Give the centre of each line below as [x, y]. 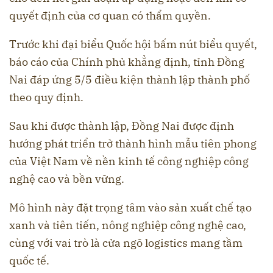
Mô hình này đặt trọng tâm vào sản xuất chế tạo [130, 208]
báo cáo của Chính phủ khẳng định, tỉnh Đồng [127, 62]
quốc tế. [29, 261]
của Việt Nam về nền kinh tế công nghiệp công [129, 161]
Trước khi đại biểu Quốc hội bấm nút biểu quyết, [133, 44]
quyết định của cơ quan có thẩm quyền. [110, 16]
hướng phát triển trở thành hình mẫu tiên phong [133, 144]
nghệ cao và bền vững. [67, 179]
